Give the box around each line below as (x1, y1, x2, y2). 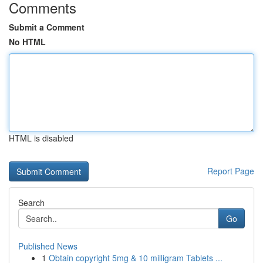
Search (18, 197, 45, 208)
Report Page (207, 165, 254, 177)
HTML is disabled (9, 132, 73, 144)
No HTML (9, 36, 46, 48)
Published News (18, 240, 77, 252)
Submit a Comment (9, 21, 85, 33)
